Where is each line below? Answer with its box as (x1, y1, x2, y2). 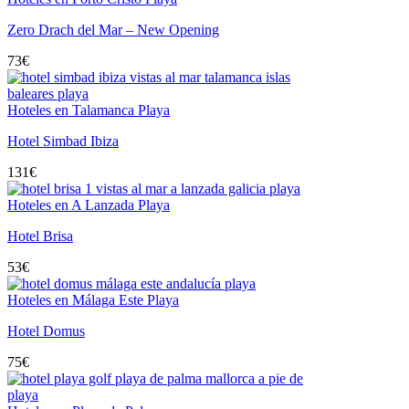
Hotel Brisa (7, 228, 73, 244)
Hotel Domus (7, 323, 85, 339)
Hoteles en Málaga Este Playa (7, 292, 179, 308)
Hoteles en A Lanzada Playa (7, 197, 170, 213)
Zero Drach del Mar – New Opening (7, 22, 219, 37)
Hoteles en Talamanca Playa (7, 102, 170, 118)
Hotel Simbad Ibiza (7, 133, 119, 149)
